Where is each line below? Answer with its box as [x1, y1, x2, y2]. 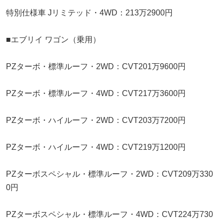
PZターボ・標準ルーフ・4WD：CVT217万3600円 [6, 89, 186, 98]
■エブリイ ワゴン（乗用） [6, 35, 101, 44]
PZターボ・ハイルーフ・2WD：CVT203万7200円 [6, 115, 186, 124]
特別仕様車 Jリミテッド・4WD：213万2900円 [6, 8, 173, 17]
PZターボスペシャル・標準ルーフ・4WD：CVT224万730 [6, 210, 213, 219]
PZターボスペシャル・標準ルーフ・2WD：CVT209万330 [6, 169, 213, 178]
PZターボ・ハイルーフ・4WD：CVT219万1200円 [6, 142, 186, 151]
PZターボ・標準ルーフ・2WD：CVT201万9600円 [6, 62, 186, 71]
